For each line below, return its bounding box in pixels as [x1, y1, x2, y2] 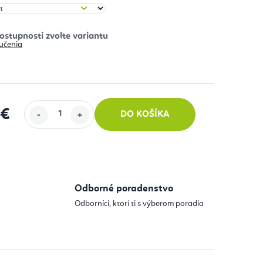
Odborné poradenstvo [74, 183, 173, 194]
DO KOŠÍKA [120, 109, 170, 119]
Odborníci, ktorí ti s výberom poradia [74, 199, 204, 208]
